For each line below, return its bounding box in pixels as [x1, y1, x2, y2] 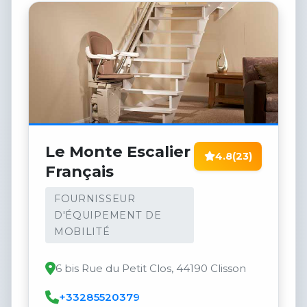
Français [45, 162, 114, 182]
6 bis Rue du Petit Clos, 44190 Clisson [56, 262, 246, 275]
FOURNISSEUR [53, 192, 136, 205]
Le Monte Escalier [45, 142, 191, 162]
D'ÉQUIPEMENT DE [53, 208, 162, 221]
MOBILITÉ [53, 225, 110, 238]
